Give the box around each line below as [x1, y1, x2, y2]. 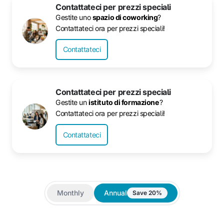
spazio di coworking [92, 12, 158, 21]
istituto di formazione [88, 98, 159, 107]
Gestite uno [55, 12, 92, 21]
